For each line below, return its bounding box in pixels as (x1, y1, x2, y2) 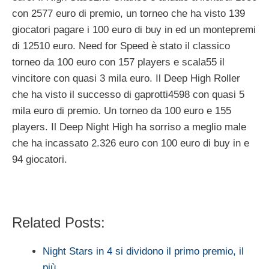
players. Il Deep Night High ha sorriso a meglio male (12, 121, 246, 133)
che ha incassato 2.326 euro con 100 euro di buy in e (12, 137, 249, 149)
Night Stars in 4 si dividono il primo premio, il (43, 245, 244, 257)
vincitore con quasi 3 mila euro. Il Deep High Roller (12, 72, 240, 84)
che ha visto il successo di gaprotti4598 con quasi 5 (12, 88, 244, 100)
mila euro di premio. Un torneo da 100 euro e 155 (12, 104, 231, 116)
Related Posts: (12, 214, 105, 231)
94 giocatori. (12, 153, 67, 165)
